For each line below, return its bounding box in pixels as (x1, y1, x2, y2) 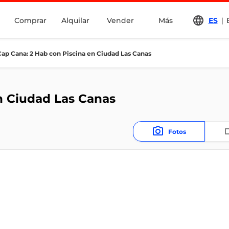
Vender (107, 15, 134, 25)
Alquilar (61, 15, 89, 25)
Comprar (14, 15, 47, 25)
